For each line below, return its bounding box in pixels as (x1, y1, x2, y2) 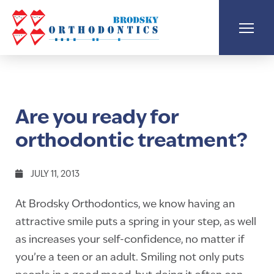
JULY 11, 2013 (29, 170, 80, 179)
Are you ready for (15, 109, 179, 128)
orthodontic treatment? (15, 132, 248, 152)
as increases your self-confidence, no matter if (15, 235, 245, 245)
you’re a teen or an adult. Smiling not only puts (15, 253, 244, 263)
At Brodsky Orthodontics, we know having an (15, 199, 235, 210)
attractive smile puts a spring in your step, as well (15, 217, 256, 228)
